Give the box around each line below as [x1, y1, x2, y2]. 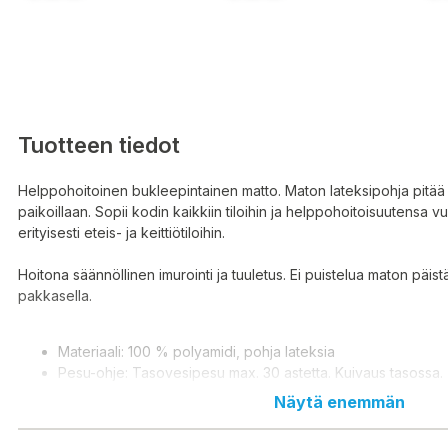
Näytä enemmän [273, 392, 405, 413]
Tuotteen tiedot [18, 131, 180, 158]
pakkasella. [18, 287, 92, 305]
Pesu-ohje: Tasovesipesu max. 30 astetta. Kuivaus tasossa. [58, 364, 443, 382]
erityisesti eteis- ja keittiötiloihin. [18, 224, 225, 242]
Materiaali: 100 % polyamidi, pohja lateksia [58, 343, 335, 361]
